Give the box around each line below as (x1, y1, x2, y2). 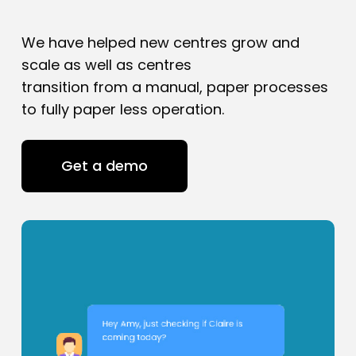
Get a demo (60, 155, 148, 176)
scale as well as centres (21, 54, 192, 75)
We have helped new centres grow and (21, 32, 300, 52)
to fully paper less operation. (21, 99, 224, 119)
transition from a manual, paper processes (21, 76, 328, 97)
